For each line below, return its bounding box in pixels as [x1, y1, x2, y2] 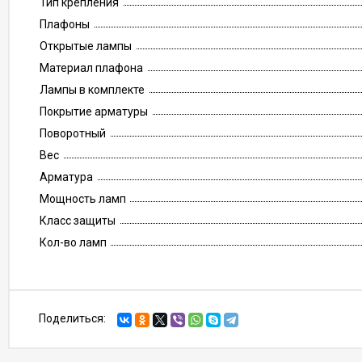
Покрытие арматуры [40, 105, 148, 118]
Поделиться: [39, 312, 106, 325]
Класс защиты [40, 214, 116, 227]
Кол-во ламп [40, 236, 107, 249]
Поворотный [40, 127, 106, 140]
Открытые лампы [40, 40, 132, 53]
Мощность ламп [40, 192, 126, 205]
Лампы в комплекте [40, 83, 145, 96]
